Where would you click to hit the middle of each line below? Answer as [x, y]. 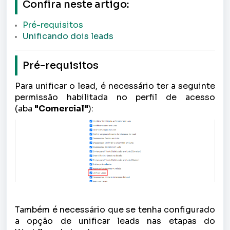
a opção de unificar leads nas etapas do [115, 221]
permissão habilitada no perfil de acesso [115, 97]
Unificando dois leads [68, 36]
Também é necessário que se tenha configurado [115, 209]
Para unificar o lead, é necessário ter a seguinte [115, 86]
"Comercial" [61, 109]
